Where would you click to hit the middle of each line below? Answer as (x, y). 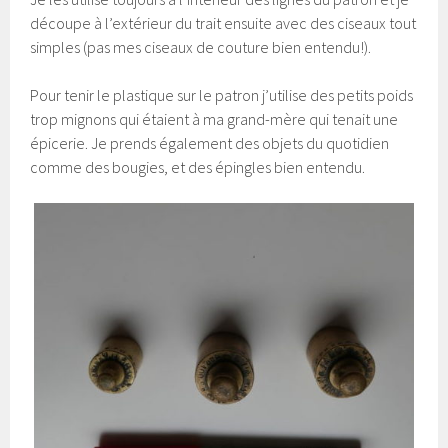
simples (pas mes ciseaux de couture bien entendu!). (201, 46)
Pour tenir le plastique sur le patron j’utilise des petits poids (222, 94)
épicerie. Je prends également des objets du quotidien (210, 142)
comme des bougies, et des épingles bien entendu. (198, 166)
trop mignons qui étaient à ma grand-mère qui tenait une (214, 118)
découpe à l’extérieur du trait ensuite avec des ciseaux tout (223, 22)
